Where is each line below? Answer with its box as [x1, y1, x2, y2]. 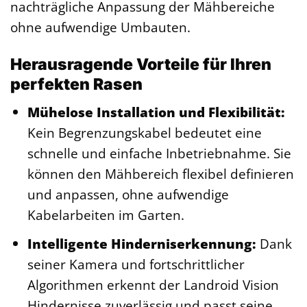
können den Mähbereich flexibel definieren [27, 164, 294, 184]
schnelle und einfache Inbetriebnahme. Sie [27, 144, 291, 163]
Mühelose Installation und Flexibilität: [27, 103, 285, 122]
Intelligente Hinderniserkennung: [27, 234, 256, 253]
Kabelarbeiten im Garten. [27, 206, 184, 225]
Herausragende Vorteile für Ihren [10, 54, 271, 74]
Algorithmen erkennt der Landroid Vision [27, 275, 279, 294]
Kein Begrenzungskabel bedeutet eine [27, 123, 262, 143]
